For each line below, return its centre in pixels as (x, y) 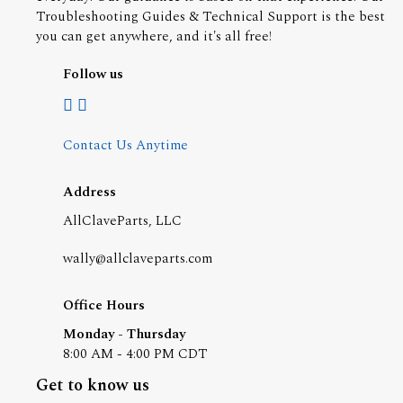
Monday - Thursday (124, 334)
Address (90, 192)
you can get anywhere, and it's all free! (154, 36)
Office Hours (104, 305)
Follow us (93, 74)
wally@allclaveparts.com (138, 259)
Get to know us (93, 385)
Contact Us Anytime (125, 145)
